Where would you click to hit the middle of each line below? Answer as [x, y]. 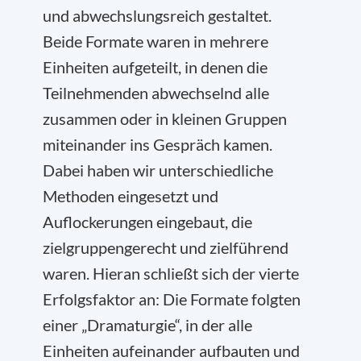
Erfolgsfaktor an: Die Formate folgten [172, 299]
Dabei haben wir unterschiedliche [158, 170]
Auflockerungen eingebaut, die [147, 222]
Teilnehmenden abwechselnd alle [156, 93]
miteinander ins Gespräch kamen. [158, 145]
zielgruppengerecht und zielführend [166, 248]
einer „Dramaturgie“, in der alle [147, 325]
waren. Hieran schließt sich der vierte [171, 274]
